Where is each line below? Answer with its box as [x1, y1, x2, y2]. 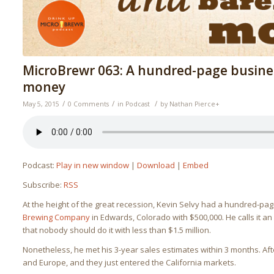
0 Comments [68, 100, 109, 109]
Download [137, 160, 176, 171]
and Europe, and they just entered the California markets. [23, 257, 237, 268]
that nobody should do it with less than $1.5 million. [23, 224, 212, 236]
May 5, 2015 [23, 100, 60, 109]
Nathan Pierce [169, 100, 216, 109]
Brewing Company [23, 212, 91, 223]
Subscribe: [23, 179, 64, 191]
